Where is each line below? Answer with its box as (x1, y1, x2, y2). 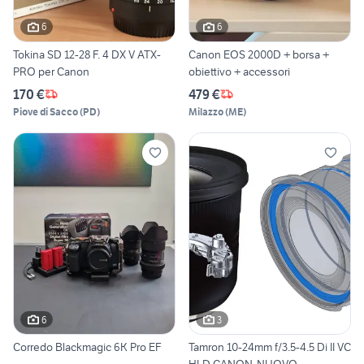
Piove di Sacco (13, 105, 78, 118)
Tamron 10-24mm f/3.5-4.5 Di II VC (188, 340, 351, 355)
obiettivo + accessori (188, 63, 290, 79)
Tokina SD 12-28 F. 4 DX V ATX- (13, 46, 137, 62)
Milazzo (188, 105, 223, 118)
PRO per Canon (13, 63, 89, 79)
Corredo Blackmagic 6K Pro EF (13, 340, 162, 355)
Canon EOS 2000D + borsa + (188, 46, 329, 62)
